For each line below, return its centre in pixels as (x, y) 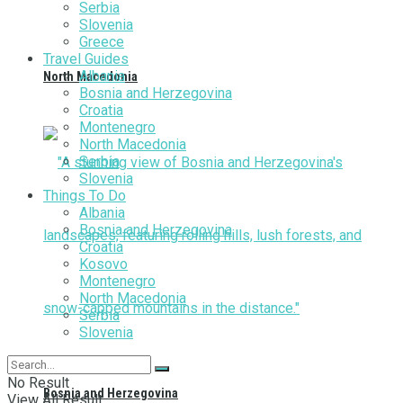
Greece (102, 42)
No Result (38, 383)
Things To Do (85, 196)
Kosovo (103, 264)
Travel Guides (86, 59)
